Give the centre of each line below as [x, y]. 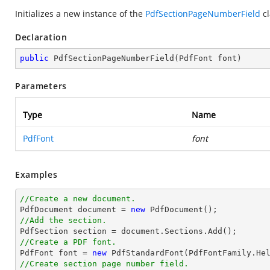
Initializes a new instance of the [80, 14]
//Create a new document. [78, 199]
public [34, 58]
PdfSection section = [71, 231]
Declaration [41, 37]
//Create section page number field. [104, 264]
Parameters [41, 86]
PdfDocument [49, 209]
